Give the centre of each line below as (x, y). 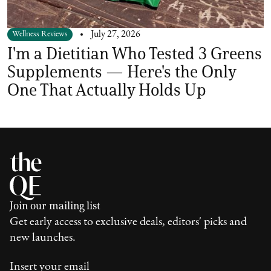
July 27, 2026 (116, 35)
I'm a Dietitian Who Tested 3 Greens (135, 54)
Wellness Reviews (40, 34)
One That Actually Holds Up (107, 90)
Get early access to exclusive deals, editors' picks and (129, 222)
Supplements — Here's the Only (122, 72)
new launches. (43, 238)
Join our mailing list (55, 206)
